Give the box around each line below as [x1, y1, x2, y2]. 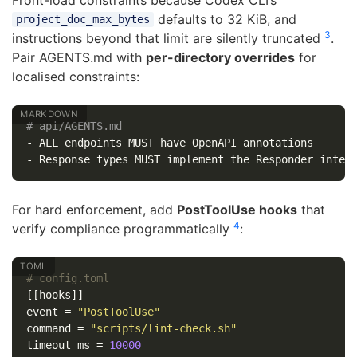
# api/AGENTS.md [25, 119, 122, 132]
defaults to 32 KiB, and [153, 10, 296, 27]
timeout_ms [25, 338, 90, 351]
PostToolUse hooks [177, 201, 297, 218]
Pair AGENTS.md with [12, 49, 146, 65]
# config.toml [25, 271, 109, 284]
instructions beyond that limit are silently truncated [12, 29, 324, 46]
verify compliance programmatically [12, 220, 233, 237]
